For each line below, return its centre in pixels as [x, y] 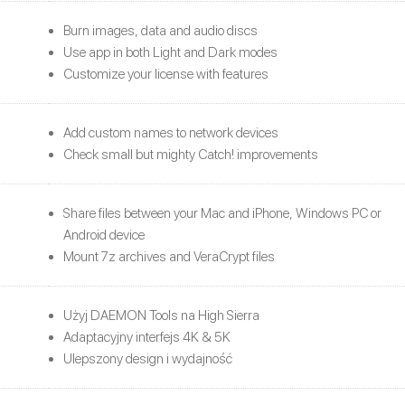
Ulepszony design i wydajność [148, 358]
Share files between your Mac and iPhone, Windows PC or [222, 213]
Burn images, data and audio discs [160, 30]
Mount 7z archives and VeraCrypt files [169, 256]
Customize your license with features [166, 74]
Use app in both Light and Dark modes [170, 52]
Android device [104, 235]
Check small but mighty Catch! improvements [191, 154]
